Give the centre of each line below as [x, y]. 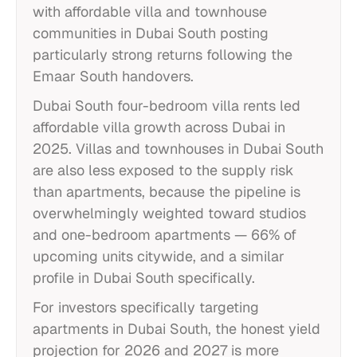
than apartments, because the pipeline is [167, 192]
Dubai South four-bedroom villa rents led [167, 106]
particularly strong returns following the [163, 55]
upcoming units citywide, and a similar [159, 256]
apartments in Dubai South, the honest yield [177, 329]
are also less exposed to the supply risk [163, 170]
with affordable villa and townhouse [150, 12]
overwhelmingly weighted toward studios [169, 213]
